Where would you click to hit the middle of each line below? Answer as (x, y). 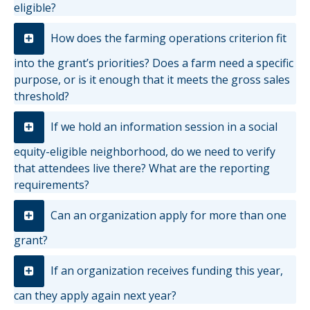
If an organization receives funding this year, (165, 270)
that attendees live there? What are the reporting (142, 168)
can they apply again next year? (95, 295)
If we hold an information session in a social (163, 126)
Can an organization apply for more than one (167, 215)
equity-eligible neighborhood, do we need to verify (145, 151)
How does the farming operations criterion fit (167, 38)
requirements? (52, 184)
